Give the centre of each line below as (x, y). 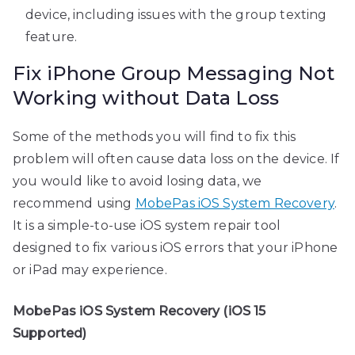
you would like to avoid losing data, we (137, 181)
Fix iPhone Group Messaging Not (174, 73)
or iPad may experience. (90, 270)
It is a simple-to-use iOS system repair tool (147, 225)
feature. (52, 37)
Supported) (50, 333)
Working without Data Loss (146, 98)
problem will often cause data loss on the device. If (176, 159)
